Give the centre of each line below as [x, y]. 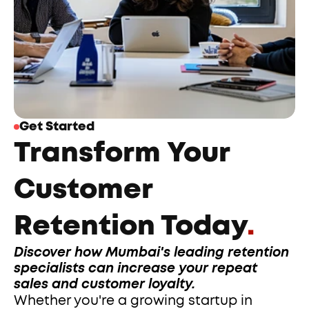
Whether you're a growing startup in [133, 301]
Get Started [57, 127]
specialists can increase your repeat [136, 269]
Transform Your [122, 153]
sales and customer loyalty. [105, 285]
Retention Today [131, 226]
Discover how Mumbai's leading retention [152, 253]
